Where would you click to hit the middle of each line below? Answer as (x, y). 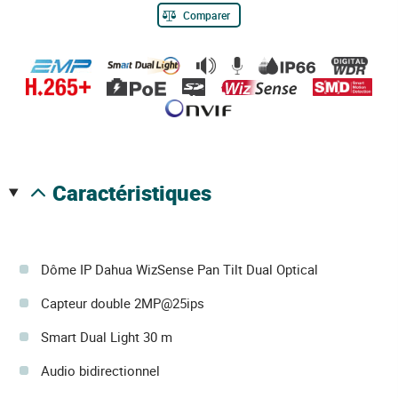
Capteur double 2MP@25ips (123, 303)
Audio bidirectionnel (100, 371)
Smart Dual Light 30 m (107, 337)
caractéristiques (139, 193)
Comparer (207, 16)
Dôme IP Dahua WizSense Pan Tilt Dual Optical (179, 270)
